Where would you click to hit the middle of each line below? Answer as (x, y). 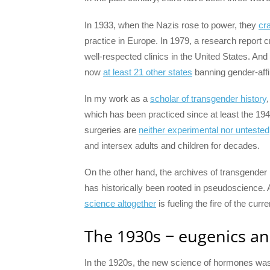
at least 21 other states (148, 72)
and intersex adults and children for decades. (172, 145)
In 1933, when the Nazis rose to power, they (171, 25)
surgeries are (111, 130)
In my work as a (117, 98)
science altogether (120, 204)
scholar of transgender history (208, 98)
